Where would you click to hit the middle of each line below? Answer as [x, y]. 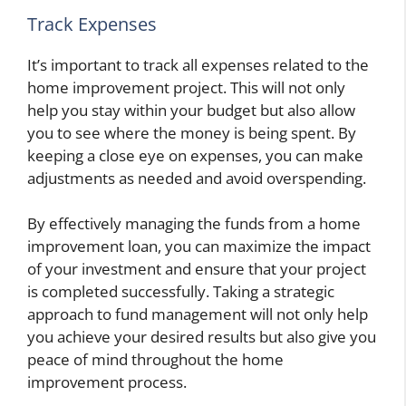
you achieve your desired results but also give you [202, 337]
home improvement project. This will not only [186, 87]
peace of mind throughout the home [155, 360]
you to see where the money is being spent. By [192, 132]
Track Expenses [92, 24]
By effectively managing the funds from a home [194, 224]
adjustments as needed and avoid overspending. [197, 178]
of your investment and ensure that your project [197, 269]
